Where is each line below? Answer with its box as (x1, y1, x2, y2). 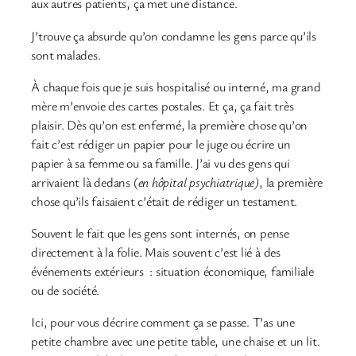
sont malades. (31, 45, 101, 64)
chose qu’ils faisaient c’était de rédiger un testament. (31, 192, 298, 210)
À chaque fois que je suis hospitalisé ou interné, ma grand (31, 77, 321, 95)
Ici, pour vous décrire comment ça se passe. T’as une (31, 313, 295, 331)
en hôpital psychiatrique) (137, 172, 260, 191)
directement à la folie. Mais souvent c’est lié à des (31, 243, 281, 261)
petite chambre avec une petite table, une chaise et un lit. (31, 332, 320, 350)
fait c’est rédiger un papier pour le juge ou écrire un (31, 134, 291, 153)
